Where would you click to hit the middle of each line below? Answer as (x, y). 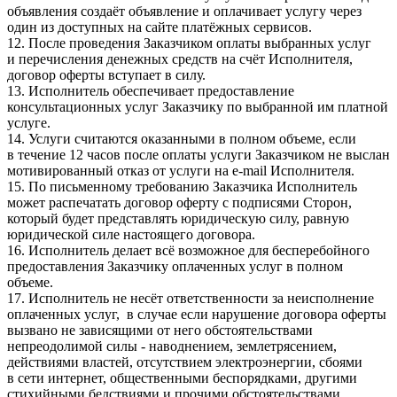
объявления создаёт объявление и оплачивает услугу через (184, 11)
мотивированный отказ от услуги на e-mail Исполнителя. (181, 170)
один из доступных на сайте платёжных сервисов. (160, 27)
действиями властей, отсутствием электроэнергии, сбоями (185, 362)
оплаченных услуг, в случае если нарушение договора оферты (197, 314)
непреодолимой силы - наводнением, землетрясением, (172, 346)
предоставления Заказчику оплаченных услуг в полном (175, 266)
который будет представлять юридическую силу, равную (178, 218)
